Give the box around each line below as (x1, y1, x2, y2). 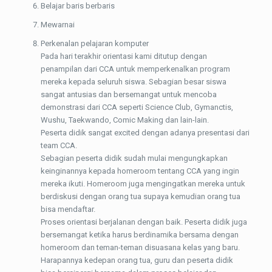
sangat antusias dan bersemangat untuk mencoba (40, 90, 217, 99)
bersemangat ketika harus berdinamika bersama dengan (40, 230, 239, 239)
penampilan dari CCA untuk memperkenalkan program (40, 64, 230, 73)
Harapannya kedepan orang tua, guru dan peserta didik (40, 256, 233, 265)
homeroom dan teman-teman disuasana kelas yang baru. (40, 243, 240, 252)
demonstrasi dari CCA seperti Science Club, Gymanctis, (40, 103, 233, 112)
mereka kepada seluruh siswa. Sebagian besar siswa (40, 77, 226, 86)
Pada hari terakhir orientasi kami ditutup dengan (40, 52, 207, 61)
